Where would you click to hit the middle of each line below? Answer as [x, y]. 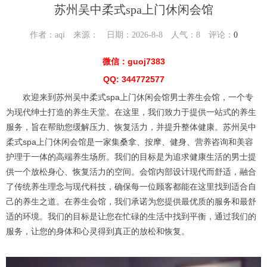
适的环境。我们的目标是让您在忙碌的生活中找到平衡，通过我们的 [131, 217]
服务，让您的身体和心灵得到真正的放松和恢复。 [98, 232]
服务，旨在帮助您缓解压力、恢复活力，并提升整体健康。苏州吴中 [131, 127]
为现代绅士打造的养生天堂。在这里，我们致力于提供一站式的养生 [131, 112]
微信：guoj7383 [133, 62]
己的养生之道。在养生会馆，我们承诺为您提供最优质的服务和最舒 [131, 202]
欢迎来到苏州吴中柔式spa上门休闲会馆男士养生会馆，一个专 [130, 97]
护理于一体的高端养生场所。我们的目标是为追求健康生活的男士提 [131, 157]
